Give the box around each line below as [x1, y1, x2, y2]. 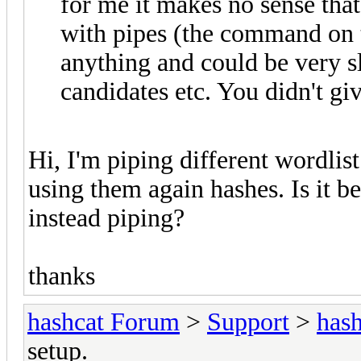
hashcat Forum [27, 307, 180, 336]
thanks [28, 261, 95, 290]
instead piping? [28, 203, 185, 232]
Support [207, 307, 289, 336]
